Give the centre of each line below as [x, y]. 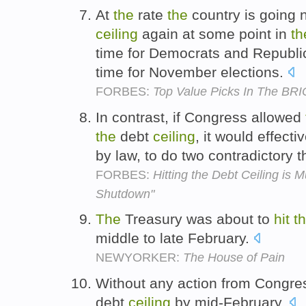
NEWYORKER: [139, 258]
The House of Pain [234, 258]
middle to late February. [175, 238]
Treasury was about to [197, 219]
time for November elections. [192, 72]
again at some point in [214, 33]
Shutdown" [125, 194]
